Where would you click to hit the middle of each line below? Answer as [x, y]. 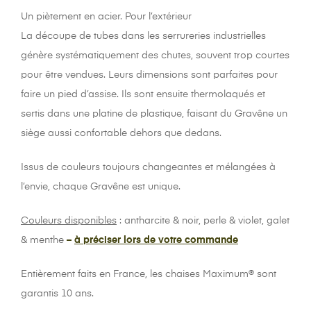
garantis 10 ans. [57, 294]
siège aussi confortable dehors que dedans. [121, 134]
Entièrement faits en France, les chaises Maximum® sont [149, 275]
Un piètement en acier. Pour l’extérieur [106, 17]
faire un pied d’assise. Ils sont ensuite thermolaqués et [143, 95]
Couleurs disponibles [69, 221]
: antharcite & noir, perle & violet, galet [203, 221]
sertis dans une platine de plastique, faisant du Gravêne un [154, 114]
